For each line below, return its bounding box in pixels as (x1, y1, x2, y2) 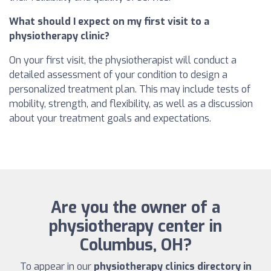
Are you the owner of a (51, 197, 220, 219)
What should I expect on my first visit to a (9, 15, 209, 28)
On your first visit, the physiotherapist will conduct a (9, 54, 237, 67)
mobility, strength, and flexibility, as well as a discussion (9, 97, 253, 111)
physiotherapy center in (49, 216, 222, 238)
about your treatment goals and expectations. (9, 112, 211, 125)
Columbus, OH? (79, 235, 192, 256)
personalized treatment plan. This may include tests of (9, 83, 250, 96)
